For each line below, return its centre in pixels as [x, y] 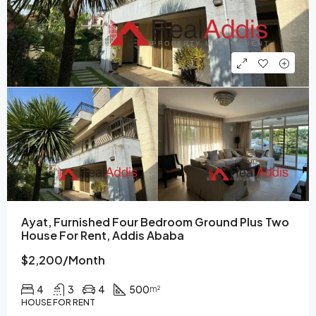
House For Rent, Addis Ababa [103, 235]
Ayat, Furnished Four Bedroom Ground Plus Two [155, 221]
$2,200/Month [63, 260]
